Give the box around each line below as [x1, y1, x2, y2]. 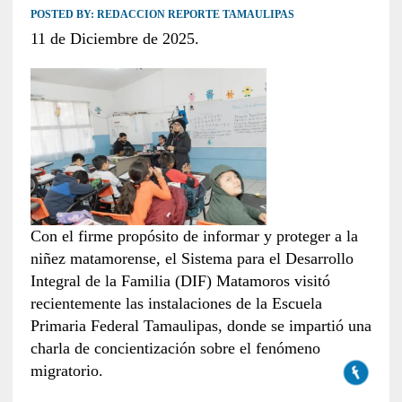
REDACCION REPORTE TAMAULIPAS [96, 7, 294, 21]
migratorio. [30, 362, 103, 380]
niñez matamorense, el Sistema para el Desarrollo [30, 249, 354, 268]
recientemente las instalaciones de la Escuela [30, 294, 322, 313]
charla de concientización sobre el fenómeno [30, 339, 320, 358]
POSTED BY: [30, 7, 97, 21]
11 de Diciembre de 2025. [30, 29, 199, 48]
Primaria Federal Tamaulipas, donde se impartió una [30, 317, 371, 336]
